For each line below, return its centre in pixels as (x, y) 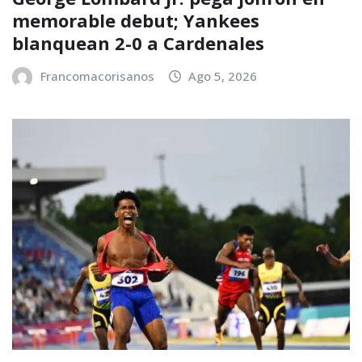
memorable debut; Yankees (136, 20)
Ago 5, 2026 (223, 76)
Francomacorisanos (97, 76)
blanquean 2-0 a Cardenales (138, 42)
